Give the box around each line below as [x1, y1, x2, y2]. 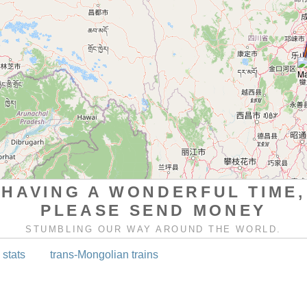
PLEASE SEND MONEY [40, 201, 267, 219]
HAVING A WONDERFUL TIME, [1, 183, 306, 201]
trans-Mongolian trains [50, 248, 158, 260]
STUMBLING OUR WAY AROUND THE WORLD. [25, 223, 282, 234]
